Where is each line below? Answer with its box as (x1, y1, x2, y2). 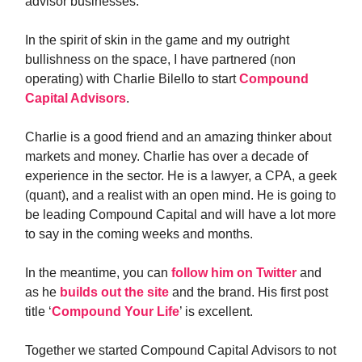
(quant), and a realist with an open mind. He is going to (25, 188, 336, 202)
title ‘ (25, 305, 52, 318)
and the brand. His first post (169, 285, 328, 299)
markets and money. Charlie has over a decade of (25, 149, 308, 163)
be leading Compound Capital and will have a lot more (25, 208, 336, 221)
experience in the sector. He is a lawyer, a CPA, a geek (25, 169, 337, 183)
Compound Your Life (52, 305, 179, 318)
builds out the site (60, 285, 169, 299)
